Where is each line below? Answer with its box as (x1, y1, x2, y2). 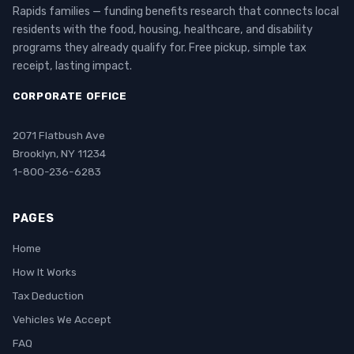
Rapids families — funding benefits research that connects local (13, 5, 339, 18)
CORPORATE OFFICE (13, 90, 127, 102)
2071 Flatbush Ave (13, 129, 105, 141)
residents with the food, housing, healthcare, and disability (13, 23, 313, 36)
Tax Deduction (13, 289, 84, 302)
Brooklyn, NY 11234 (13, 147, 106, 160)
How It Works (13, 265, 77, 278)
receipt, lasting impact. (13, 59, 132, 73)
